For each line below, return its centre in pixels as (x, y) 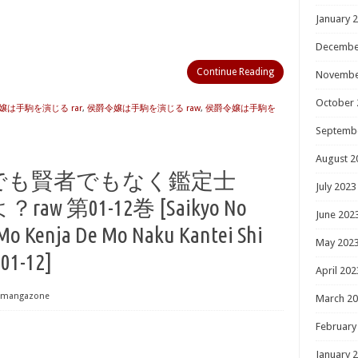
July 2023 (336, 187)
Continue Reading (235, 72)
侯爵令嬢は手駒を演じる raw (144, 108)
